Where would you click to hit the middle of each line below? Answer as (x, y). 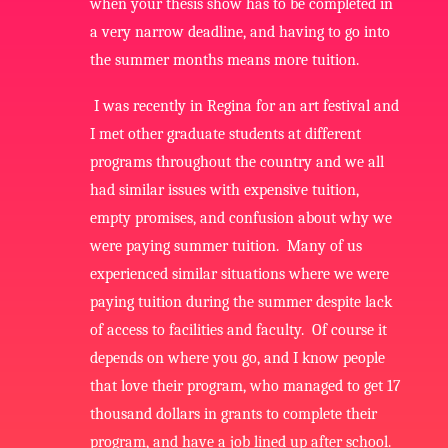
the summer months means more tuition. (226, 59)
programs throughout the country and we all (236, 161)
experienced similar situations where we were (239, 273)
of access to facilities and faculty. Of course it (238, 329)
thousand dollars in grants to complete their (233, 413)
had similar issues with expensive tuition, (224, 189)
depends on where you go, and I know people (237, 357)
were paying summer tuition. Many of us (225, 245)
